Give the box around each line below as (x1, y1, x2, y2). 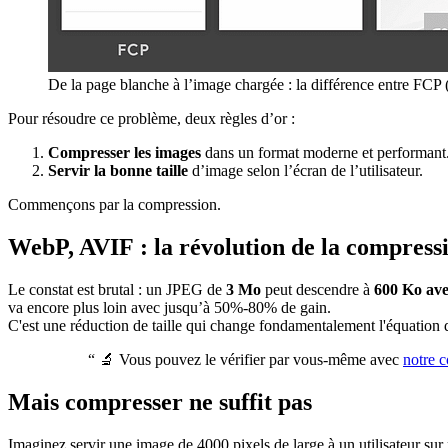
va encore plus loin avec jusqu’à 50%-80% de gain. (8, 298, 331, 316)
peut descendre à (261, 280, 374, 298)
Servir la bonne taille (48, 161, 188, 179)
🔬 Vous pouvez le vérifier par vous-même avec (99, 350, 403, 368)
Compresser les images (48, 143, 201, 161)
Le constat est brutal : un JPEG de (8, 280, 226, 298)
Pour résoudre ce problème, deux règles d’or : (8, 109, 295, 127)
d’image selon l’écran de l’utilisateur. (188, 161, 423, 179)
